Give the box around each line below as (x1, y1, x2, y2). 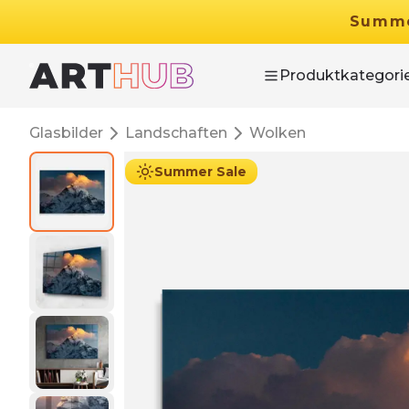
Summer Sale (154, 163, 247, 180)
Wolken (249, 124, 306, 142)
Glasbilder (29, 124, 103, 142)
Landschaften (125, 124, 227, 142)
